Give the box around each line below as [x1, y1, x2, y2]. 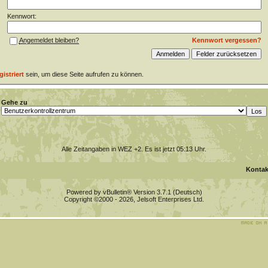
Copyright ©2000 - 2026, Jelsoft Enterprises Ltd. [64, 196, 204, 203]
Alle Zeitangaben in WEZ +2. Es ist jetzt [62, 145, 176, 153]
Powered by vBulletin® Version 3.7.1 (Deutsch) [66, 188, 202, 196]
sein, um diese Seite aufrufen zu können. [23, 71, 144, 78]
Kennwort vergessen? [191, 36, 261, 44]
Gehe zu [1, 99, 28, 106]
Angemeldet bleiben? [19, 36, 79, 44]
